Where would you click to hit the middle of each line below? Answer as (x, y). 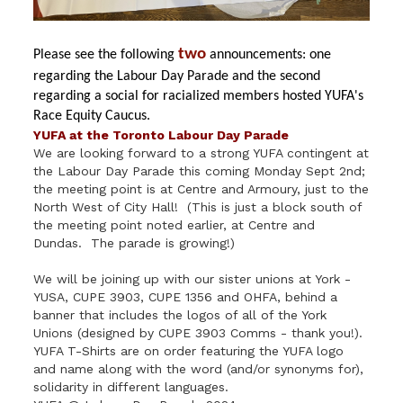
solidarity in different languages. (134, 387)
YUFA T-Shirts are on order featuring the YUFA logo (189, 351)
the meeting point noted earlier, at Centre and (175, 225)
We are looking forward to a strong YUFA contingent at (201, 153)
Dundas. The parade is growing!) (134, 243)
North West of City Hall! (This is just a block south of (198, 207)
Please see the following (106, 55)
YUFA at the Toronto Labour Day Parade (161, 135)
